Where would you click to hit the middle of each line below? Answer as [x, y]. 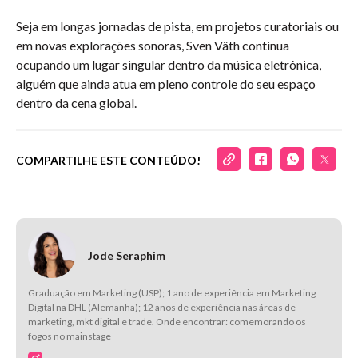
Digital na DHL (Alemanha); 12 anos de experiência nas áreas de [162, 307]
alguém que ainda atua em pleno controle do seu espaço [166, 84]
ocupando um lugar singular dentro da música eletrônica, [169, 64]
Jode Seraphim [127, 255]
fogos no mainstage [70, 336]
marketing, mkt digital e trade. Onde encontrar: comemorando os [167, 322]
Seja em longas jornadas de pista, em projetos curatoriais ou [177, 26]
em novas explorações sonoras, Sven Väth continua [153, 45]
